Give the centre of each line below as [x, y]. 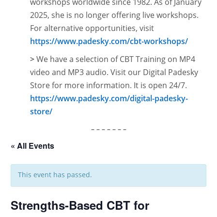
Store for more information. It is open [100, 85]
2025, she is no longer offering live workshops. [115, 15]
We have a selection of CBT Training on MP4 [115, 59]
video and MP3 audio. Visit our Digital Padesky [114, 72]
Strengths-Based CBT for [80, 205]
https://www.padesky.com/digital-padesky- [109, 98]
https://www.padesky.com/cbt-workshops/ [109, 41]
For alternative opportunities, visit [92, 28]
